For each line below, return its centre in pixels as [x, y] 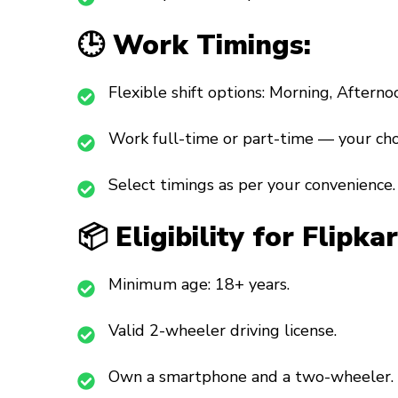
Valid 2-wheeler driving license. [223, 331]
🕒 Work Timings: [194, 46]
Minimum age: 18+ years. [199, 285]
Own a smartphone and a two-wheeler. [251, 377]
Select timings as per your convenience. [252, 185]
